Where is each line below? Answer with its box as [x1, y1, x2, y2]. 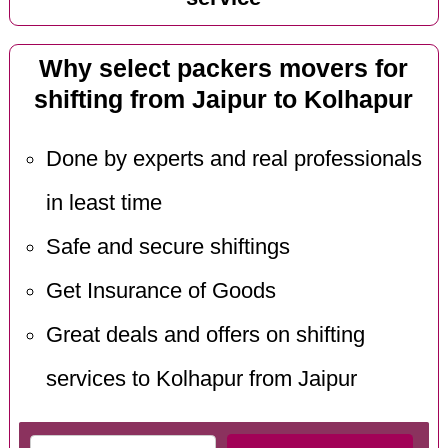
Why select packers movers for [39, 55, 409, 83]
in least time [45, 190, 162, 215]
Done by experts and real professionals [45, 146, 422, 171]
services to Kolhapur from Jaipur [45, 366, 357, 391]
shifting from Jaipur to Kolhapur [34, 86, 414, 114]
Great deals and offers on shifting [45, 322, 365, 347]
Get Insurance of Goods [45, 278, 276, 303]
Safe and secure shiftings [45, 234, 290, 259]
